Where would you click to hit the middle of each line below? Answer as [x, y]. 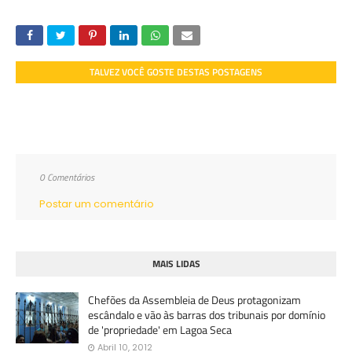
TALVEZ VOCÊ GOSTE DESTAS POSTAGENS [176, 72]
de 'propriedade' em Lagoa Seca [160, 330]
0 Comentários [67, 177]
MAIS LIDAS [176, 264]
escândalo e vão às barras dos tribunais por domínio [207, 315]
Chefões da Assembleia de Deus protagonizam [194, 300]
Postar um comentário [97, 204]
